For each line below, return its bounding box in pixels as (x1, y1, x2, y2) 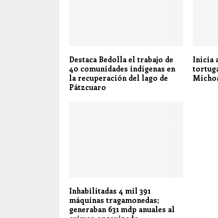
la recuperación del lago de (69, 73, 168, 83)
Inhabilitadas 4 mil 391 (69, 186, 150, 196)
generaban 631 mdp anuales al (69, 204, 175, 215)
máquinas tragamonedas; (69, 195, 159, 205)
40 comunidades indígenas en (69, 63, 175, 73)
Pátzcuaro (69, 82, 106, 92)
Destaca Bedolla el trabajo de (69, 54, 173, 64)
